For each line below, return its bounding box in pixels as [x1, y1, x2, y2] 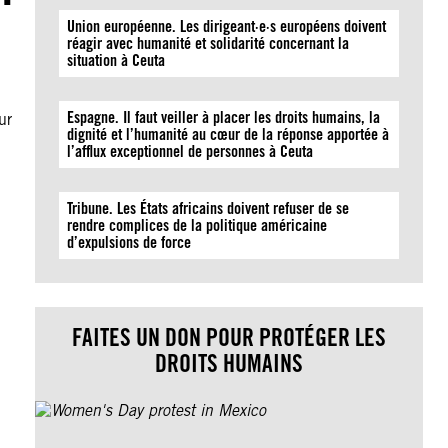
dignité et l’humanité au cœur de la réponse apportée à [67, 125, 390, 144]
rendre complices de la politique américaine [67, 216, 328, 235]
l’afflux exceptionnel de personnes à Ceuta [67, 142, 314, 161]
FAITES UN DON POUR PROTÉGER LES [72, 323, 387, 352]
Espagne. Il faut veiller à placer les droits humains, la [67, 108, 381, 127]
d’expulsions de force [67, 233, 192, 252]
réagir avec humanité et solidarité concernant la [67, 34, 350, 53]
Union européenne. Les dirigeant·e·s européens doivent [67, 17, 387, 36]
